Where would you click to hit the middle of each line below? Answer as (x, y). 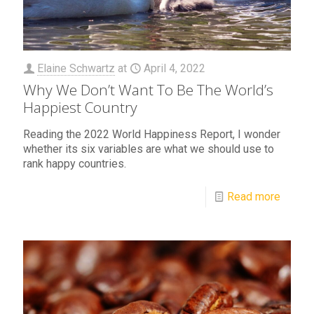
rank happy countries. (75, 163)
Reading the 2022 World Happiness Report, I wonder (152, 134)
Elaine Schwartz (76, 68)
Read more (254, 196)
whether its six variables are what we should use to (149, 149)
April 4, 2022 (175, 68)
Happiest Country (80, 107)
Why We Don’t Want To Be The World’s (148, 89)
